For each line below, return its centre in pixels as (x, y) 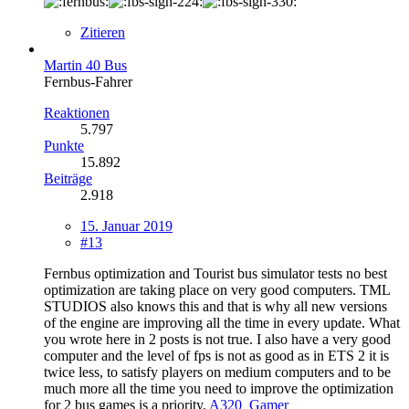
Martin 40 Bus (85, 65)
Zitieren (103, 32)
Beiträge (68, 178)
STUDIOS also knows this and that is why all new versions (215, 306)
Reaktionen (77, 112)
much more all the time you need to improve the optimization (219, 388)
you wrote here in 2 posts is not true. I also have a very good (217, 339)
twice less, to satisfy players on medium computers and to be (217, 372)
